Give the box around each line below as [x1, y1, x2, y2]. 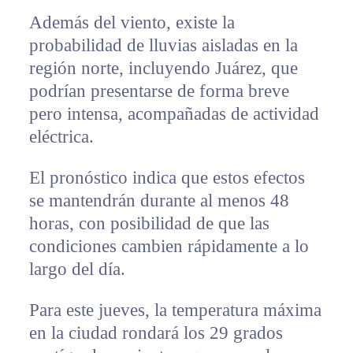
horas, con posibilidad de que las [28, 214, 269, 234]
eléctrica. [28, 127, 94, 147]
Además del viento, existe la [28, 13, 235, 33]
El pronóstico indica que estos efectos [28, 168, 305, 188]
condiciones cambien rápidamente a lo [28, 236, 309, 257]
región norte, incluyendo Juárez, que [28, 58, 298, 79]
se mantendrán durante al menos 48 [28, 191, 289, 211]
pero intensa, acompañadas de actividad [28, 104, 319, 124]
